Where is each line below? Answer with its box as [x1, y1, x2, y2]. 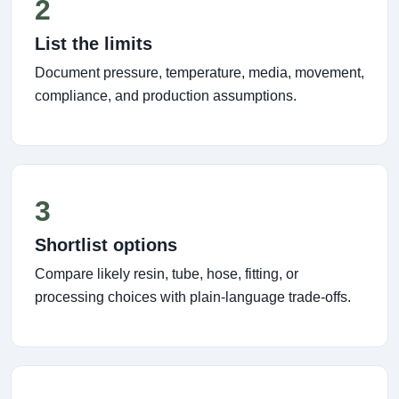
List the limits [35, 34, 152, 53]
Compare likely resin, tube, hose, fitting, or [35, 266, 298, 281]
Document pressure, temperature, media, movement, [35, 65, 364, 80]
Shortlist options [35, 235, 177, 255]
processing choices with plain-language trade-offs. [35, 289, 351, 305]
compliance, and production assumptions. [35, 88, 297, 103]
